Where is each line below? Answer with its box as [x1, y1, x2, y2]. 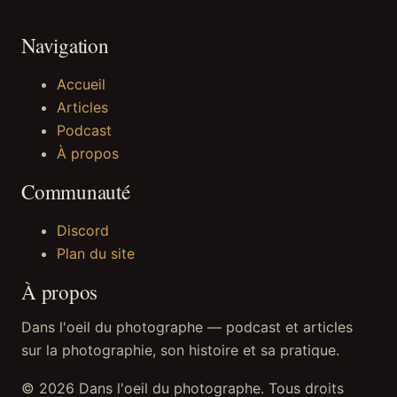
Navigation [21, 32, 109, 60]
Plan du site [57, 245, 135, 263]
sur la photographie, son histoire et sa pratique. [21, 340, 339, 359]
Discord [57, 222, 109, 240]
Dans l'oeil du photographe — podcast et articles [21, 317, 353, 336]
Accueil [57, 75, 105, 94]
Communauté [21, 178, 130, 206]
